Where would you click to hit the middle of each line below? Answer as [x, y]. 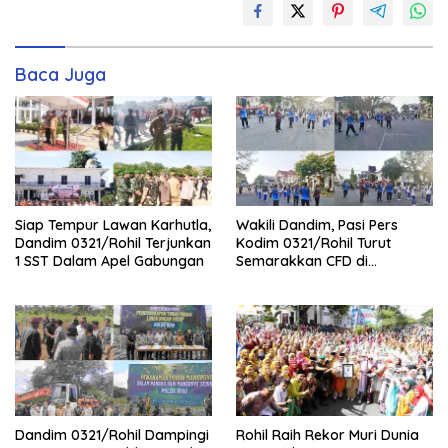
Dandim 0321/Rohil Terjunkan [113, 243]
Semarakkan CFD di [302, 261]
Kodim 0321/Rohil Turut [313, 243]
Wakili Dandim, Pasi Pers [317, 225]
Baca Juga [60, 74]
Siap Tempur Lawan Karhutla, [113, 225]
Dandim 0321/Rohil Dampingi [112, 435]
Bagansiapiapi [284, 279]
